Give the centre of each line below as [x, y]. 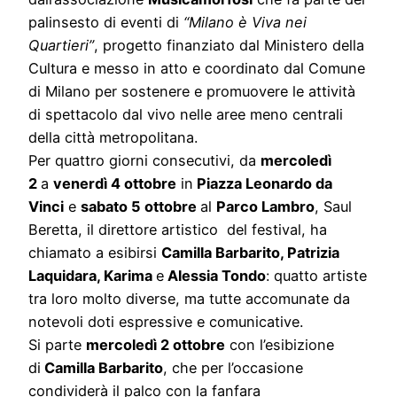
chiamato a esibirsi [95, 253]
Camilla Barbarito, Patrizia [250, 253]
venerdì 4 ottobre [115, 184]
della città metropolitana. [113, 138]
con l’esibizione [280, 345]
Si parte [57, 345]
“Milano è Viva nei [245, 23]
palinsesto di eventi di [106, 23]
